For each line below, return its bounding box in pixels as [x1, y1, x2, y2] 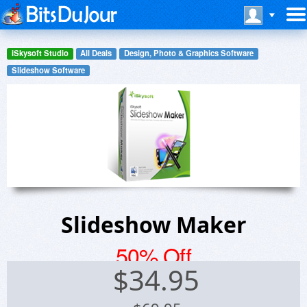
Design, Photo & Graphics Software [123, 47, 254, 59]
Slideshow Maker [60, 210, 247, 240]
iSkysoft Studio [11, 47, 69, 59]
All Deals [80, 47, 112, 59]
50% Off [116, 239, 191, 271]
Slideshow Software [11, 64, 85, 75]
